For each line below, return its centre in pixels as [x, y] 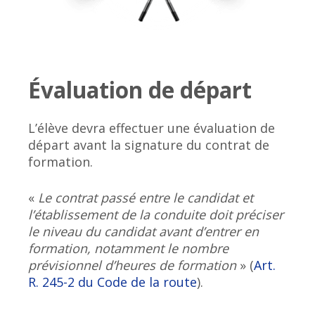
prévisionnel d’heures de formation [133, 265]
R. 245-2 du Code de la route [113, 282]
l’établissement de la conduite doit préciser [156, 215]
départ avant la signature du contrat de [149, 145]
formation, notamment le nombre [129, 249]
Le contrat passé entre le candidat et [146, 198]
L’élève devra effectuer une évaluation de [152, 128]
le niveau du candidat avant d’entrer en [144, 232]
